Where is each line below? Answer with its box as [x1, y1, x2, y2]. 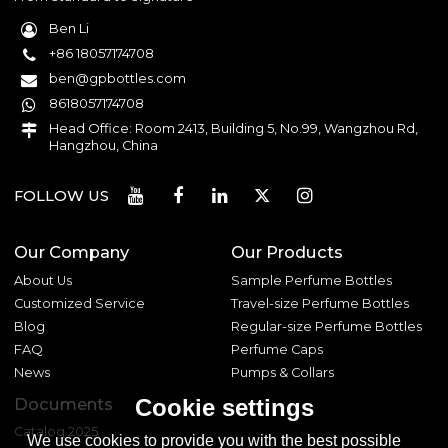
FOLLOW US [14, 187, 110, 206]
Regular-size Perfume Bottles [231, 318, 423, 334]
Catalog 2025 [14, 423, 99, 439]
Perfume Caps [231, 341, 324, 357]
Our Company [14, 242, 130, 263]
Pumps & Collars [231, 364, 335, 380]
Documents [14, 393, 114, 414]
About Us [14, 272, 73, 288]
